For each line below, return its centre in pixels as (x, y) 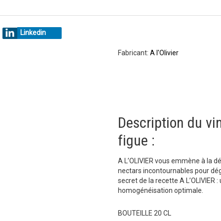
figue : (138, 140)
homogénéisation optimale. (161, 190)
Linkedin (33, 33)
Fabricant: (134, 53)
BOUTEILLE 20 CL (145, 213)
